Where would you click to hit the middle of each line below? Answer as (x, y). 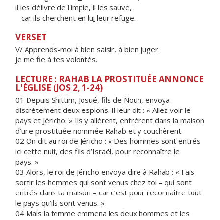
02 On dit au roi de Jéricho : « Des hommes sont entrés (108, 141)
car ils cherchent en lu (54, 18)
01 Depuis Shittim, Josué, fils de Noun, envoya (93, 100)
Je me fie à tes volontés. (56, 59)
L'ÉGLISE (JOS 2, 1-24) (59, 88)
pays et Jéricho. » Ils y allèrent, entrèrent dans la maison (110, 120)
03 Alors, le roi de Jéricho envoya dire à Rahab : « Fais (105, 172)
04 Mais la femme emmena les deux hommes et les (102, 213)
